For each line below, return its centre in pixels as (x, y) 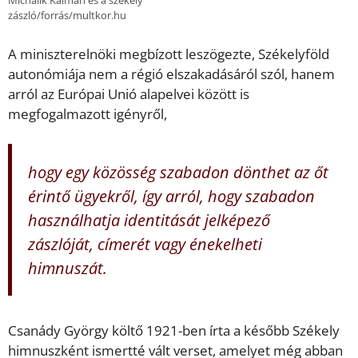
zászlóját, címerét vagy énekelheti (145, 244)
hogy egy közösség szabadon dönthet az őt (178, 172)
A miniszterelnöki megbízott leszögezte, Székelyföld (169, 54)
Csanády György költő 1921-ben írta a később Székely (174, 330)
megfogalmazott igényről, (88, 113)
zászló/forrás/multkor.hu (67, 16)
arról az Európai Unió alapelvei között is (129, 93)
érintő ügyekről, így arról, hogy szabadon (171, 196)
